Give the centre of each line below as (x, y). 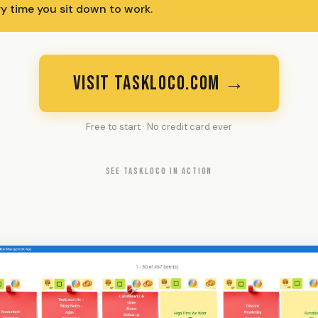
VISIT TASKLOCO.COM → (159, 83)
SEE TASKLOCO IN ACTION (159, 171)
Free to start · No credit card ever (159, 127)
